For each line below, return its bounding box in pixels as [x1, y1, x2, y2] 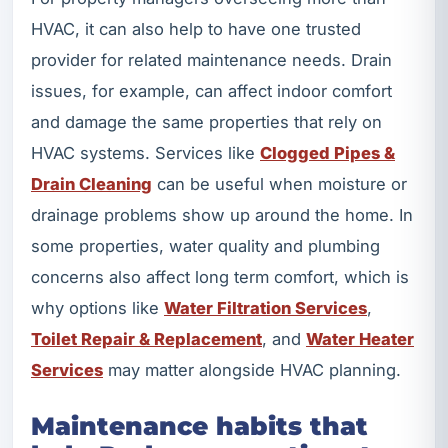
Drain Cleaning [31, 174, 152, 195]
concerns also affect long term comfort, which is [31, 267, 409, 288]
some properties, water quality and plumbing [31, 236, 380, 257]
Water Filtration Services [164, 298, 367, 319]
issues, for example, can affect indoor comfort [31, 81, 392, 102]
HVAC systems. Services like [31, 143, 260, 164]
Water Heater [306, 329, 414, 350]
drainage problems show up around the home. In [31, 205, 413, 226]
